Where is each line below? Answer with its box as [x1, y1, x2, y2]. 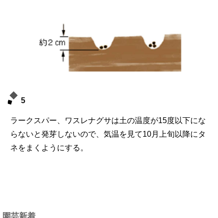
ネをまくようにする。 [10, 144, 88, 152]
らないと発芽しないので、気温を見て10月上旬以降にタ [10, 130, 206, 139]
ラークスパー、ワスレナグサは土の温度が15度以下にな [10, 116, 206, 125]
